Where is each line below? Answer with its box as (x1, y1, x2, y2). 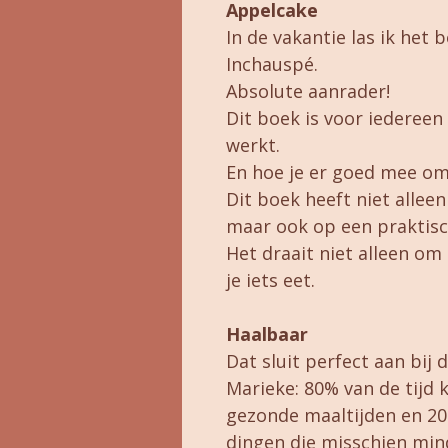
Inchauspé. (225, 52, 318, 77)
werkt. (225, 133, 280, 158)
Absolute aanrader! (225, 79, 390, 104)
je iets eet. (225, 268, 315, 293)
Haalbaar (225, 322, 308, 347)
